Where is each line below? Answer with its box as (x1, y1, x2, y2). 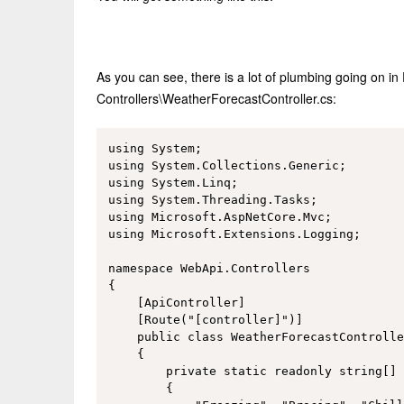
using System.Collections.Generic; (107, 159, 346, 173)
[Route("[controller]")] (107, 313, 303, 327)
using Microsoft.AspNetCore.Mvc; (107, 210, 332, 225)
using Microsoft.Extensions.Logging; (107, 227, 361, 242)
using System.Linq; (107, 176, 238, 190)
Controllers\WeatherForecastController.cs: (96, 89, 336, 108)
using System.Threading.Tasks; (107, 193, 317, 207)
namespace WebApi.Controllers (107, 262, 310, 276)
